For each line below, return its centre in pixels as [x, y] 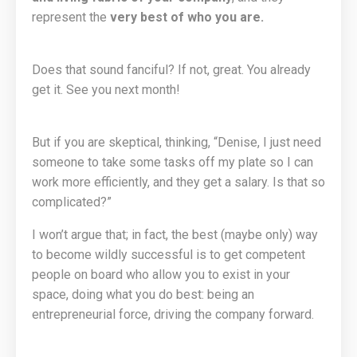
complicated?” [72, 202]
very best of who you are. [187, 17]
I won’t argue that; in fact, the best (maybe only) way [175, 235]
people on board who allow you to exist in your [161, 275]
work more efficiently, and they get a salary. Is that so [178, 182]
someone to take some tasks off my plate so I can [173, 162]
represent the [71, 17]
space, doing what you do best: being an [143, 294]
